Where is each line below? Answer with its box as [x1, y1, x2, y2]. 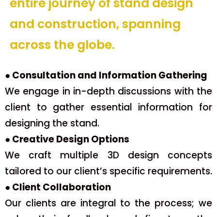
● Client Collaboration [5, 180, 111, 194]
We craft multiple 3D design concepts [5, 148, 212, 162]
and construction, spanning [10, 15, 181, 32]
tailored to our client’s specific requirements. [5, 164, 212, 178]
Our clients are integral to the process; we [5, 196, 212, 210]
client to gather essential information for [5, 100, 212, 114]
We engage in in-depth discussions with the [5, 84, 212, 98]
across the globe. [10, 36, 115, 53]
